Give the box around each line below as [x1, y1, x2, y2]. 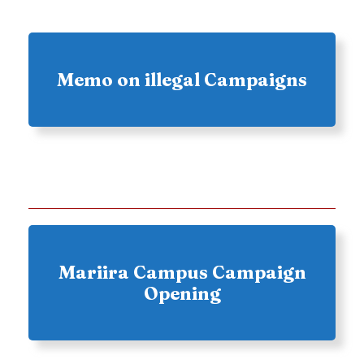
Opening [143, 282, 221, 305]
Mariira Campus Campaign [58, 261, 306, 284]
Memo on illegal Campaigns [57, 68, 307, 91]
